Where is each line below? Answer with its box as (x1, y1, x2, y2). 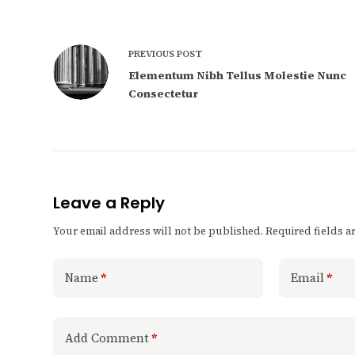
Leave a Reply (53, 191, 166, 214)
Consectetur (128, 85, 200, 101)
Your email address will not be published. (53, 223, 264, 238)
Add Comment (65, 329, 150, 346)
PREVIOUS (128, 47, 177, 60)
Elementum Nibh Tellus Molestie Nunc (128, 67, 347, 83)
